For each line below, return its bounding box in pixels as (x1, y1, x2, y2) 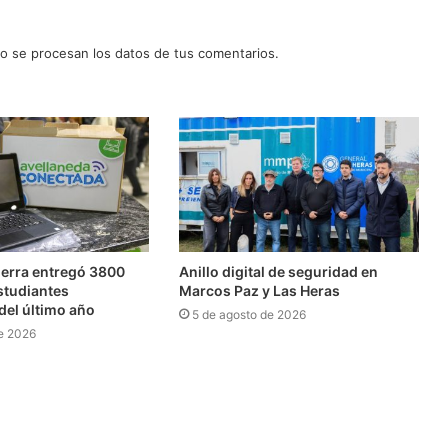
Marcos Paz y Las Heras (178, 281, 340, 299)
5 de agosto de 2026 (191, 306, 306, 322)
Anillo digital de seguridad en (178, 262, 378, 280)
